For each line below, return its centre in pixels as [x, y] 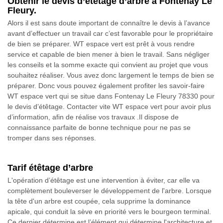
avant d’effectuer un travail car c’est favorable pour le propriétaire [110, 33]
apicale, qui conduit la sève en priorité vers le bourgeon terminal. [109, 211]
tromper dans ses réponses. [52, 138]
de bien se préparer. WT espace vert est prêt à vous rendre [101, 44]
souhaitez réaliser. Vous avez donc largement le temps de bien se [111, 75]
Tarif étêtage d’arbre [50, 167]
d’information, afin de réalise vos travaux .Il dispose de [93, 117]
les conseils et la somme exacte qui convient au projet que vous [108, 64]
